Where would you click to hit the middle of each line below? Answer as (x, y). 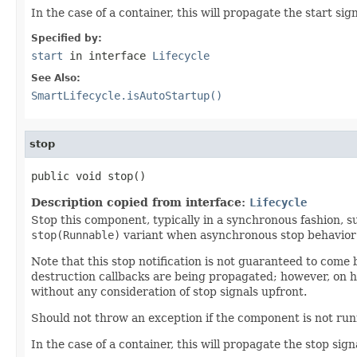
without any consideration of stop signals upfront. (169, 291)
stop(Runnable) (76, 235)
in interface (108, 55)
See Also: (56, 78)
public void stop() (88, 176)
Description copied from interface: (140, 202)
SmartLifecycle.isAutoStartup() (127, 95)
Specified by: (67, 38)
